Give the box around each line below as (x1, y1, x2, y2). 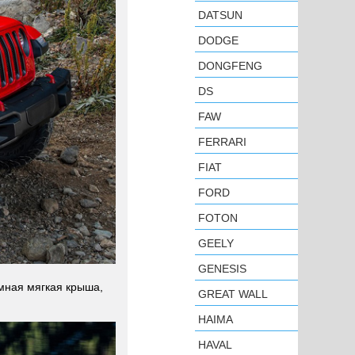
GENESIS (198, 262, 246, 275)
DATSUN (198, 9, 242, 21)
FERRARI (198, 136, 246, 148)
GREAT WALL (198, 288, 268, 300)
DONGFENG (198, 59, 262, 72)
